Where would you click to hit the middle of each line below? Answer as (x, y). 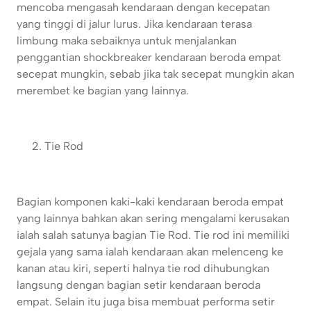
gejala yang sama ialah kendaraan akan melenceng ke (150, 252)
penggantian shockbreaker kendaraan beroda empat (149, 58)
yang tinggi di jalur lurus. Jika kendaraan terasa (134, 24)
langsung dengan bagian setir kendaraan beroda (138, 285)
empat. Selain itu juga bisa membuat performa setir (146, 302)
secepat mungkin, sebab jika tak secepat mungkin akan (155, 74)
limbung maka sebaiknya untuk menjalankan (127, 41)
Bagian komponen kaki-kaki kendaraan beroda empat (150, 202)
